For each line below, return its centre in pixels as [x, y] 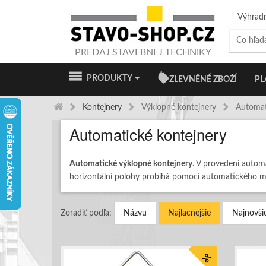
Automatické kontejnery [148, 134]
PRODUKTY [107, 78]
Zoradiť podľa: [86, 213]
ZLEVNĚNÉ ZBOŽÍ [203, 80]
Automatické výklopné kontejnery [131, 164]
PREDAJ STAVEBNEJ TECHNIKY [143, 52]
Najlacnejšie [189, 213]
